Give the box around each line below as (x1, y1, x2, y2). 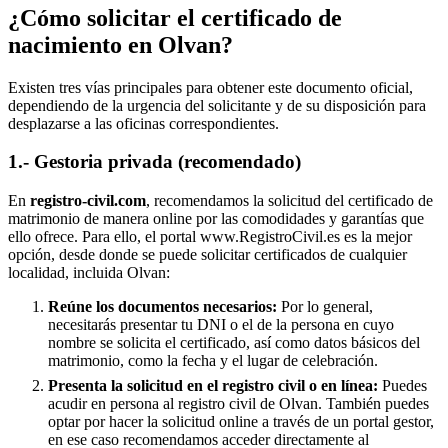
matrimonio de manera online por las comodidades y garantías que (8, 210, 424, 228)
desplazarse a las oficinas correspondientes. (8, 114, 279, 132)
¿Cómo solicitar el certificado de (8, 4, 342, 31)
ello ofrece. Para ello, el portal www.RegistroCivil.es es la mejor (8, 228, 412, 246)
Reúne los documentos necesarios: (48, 298, 277, 316)
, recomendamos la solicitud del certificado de (146, 192, 433, 210)
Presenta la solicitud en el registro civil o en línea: (48, 377, 378, 395)
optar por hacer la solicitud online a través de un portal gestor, (48, 413, 434, 431)
